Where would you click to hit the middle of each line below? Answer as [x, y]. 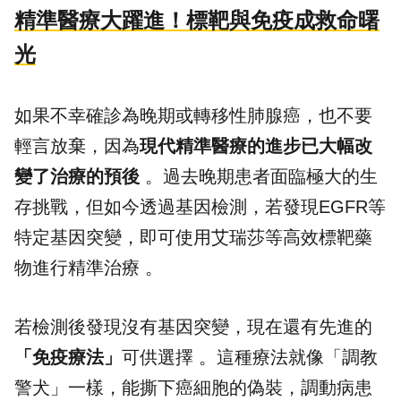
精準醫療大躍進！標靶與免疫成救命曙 [197, 20]
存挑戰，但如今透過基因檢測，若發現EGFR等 [200, 206]
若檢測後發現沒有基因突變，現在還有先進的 [193, 326]
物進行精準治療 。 [89, 267]
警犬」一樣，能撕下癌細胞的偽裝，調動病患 [193, 387]
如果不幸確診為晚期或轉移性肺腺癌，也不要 [193, 115]
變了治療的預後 [77, 176]
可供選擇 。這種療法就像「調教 [250, 357]
